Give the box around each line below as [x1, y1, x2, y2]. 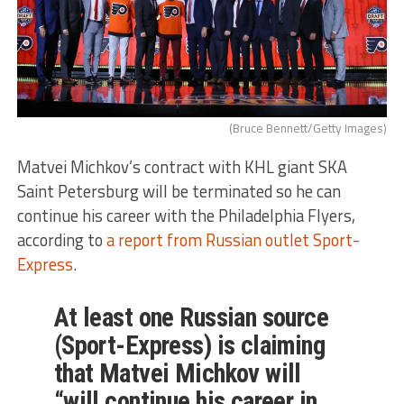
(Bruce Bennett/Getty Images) [229, 118, 388, 137]
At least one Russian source [53, 301, 329, 333]
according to [16, 226, 103, 252]
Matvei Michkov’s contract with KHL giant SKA [16, 153, 347, 179]
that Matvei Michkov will [53, 357, 301, 389]
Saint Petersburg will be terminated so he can [16, 178, 341, 204]
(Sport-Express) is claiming [53, 329, 326, 361]
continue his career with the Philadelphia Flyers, [16, 202, 355, 228]
